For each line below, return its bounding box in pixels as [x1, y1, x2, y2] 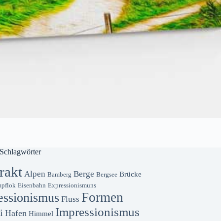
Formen [81, 190, 123, 205]
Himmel [28, 209, 53, 218]
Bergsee [96, 171, 117, 178]
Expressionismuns [47, 182, 96, 189]
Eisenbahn [17, 182, 46, 189]
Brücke [119, 170, 142, 178]
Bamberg [47, 171, 72, 178]
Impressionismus [55, 205, 140, 219]
